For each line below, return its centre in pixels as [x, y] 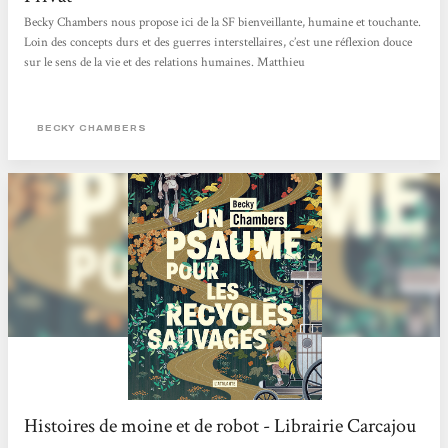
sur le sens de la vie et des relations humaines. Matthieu [165, 63]
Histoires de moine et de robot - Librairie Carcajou [220, 426]
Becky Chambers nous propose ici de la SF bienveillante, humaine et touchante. [223, 23]
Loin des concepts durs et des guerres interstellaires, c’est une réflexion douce [218, 43]
